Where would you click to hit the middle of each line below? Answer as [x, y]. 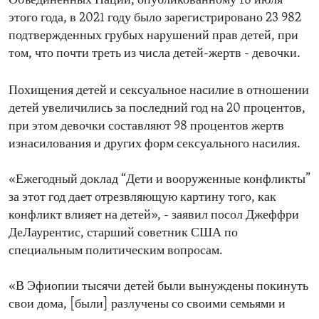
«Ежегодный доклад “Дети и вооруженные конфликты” [159, 180]
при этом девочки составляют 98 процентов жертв [146, 127]
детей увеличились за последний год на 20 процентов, [157, 109]
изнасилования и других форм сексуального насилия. [155, 145]
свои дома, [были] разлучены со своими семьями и [147, 305]
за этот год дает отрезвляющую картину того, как [142, 198]
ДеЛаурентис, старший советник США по [123, 234]
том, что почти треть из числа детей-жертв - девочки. [155, 54]
